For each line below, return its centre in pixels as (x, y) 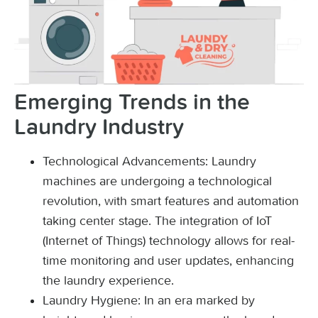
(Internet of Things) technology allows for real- (169, 241)
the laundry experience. (108, 280)
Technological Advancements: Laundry (149, 161)
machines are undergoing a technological (157, 181)
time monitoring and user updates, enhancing (168, 261)
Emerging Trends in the (132, 103)
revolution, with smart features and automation (171, 201)
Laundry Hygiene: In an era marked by (149, 300)
